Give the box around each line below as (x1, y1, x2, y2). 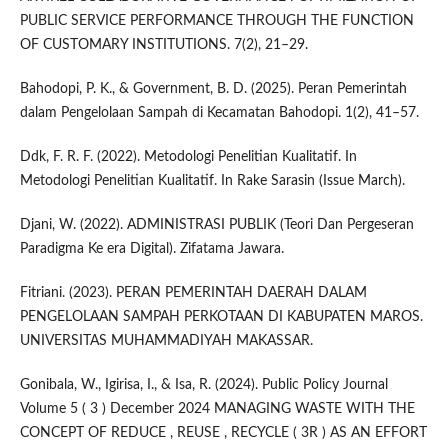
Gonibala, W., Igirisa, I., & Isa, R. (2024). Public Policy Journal (19, 378, 388, 393)
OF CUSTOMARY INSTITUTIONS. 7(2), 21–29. (19, 38, 308, 53)
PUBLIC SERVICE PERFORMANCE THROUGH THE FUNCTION (19, 14, 414, 29)
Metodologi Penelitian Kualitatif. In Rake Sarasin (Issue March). (19, 174, 405, 189)
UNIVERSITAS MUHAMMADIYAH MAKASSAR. (19, 334, 313, 349)
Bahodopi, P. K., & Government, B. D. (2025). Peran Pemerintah (19, 82, 407, 97)
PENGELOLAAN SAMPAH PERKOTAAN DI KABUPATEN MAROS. (19, 310, 423, 325)
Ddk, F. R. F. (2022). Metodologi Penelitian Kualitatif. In (19, 150, 357, 165)
